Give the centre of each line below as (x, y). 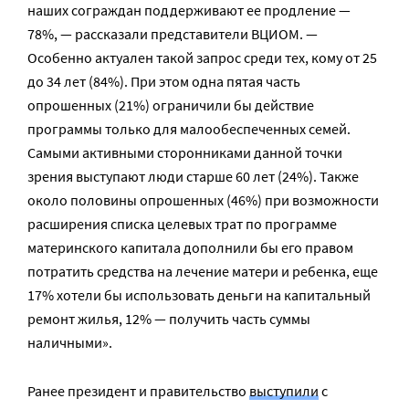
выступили (284, 391)
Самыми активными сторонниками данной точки (185, 152)
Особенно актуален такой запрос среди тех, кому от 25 (202, 58)
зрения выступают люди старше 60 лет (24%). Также (193, 176)
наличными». (70, 342)
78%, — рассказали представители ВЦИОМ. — (173, 34)
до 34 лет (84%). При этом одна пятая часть (164, 81)
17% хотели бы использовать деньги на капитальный (199, 295)
